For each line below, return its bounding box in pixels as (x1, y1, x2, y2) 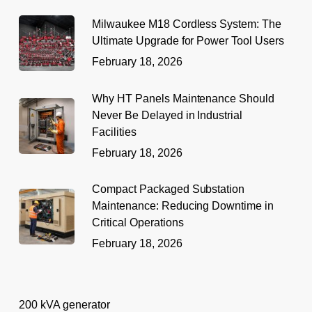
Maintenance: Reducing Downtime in (91, 199, 274, 212)
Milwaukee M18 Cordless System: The (91, 17, 282, 30)
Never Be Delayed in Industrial (91, 109, 243, 121)
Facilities (91, 125, 136, 138)
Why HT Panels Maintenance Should (91, 92, 275, 104)
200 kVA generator (18, 298, 110, 311)
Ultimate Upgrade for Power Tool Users (91, 34, 285, 47)
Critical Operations (91, 216, 184, 228)
